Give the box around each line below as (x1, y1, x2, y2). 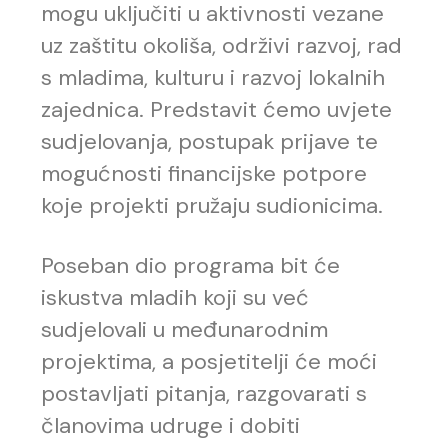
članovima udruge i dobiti (41, 410, 301, 440)
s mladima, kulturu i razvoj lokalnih (41, 62, 386, 92)
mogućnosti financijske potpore (41, 158, 368, 188)
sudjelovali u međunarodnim (41, 314, 329, 344)
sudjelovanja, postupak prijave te (41, 126, 379, 156)
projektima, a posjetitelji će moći (41, 346, 378, 376)
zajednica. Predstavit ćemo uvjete (41, 94, 393, 124)
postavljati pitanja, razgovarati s (41, 378, 368, 408)
